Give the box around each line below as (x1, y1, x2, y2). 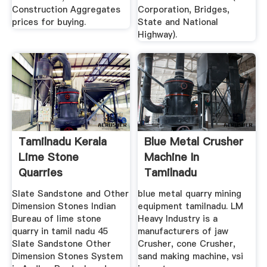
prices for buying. (11, 16, 86, 29)
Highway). (138, 29, 178, 41)
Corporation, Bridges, (138, 4, 230, 16)
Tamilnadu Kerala (18, 134, 107, 150)
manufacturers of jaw (138, 225, 229, 237)
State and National (138, 16, 219, 29)
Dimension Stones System (11, 250, 123, 262)
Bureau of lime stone (11, 212, 101, 225)
